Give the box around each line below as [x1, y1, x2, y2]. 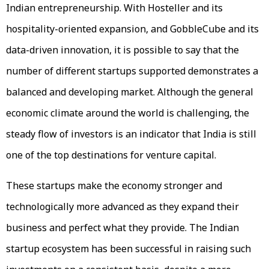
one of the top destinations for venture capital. [6, 148, 216, 162]
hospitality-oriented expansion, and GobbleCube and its [6, 22, 259, 36]
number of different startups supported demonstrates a [6, 64, 258, 78]
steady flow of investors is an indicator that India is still [6, 127, 256, 141]
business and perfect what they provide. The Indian [6, 221, 239, 235]
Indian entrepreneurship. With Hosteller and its [6, 1, 223, 15]
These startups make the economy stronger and [6, 179, 222, 193]
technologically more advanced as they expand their [6, 200, 239, 214]
